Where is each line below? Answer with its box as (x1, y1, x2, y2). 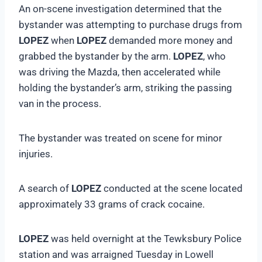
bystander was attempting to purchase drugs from (19, 18, 242, 30)
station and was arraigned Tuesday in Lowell (19, 248, 213, 260)
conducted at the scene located (104, 182, 243, 194)
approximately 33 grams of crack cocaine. (19, 198, 207, 210)
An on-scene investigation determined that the (19, 2, 222, 15)
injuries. (19, 147, 55, 160)
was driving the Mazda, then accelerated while (19, 65, 220, 78)
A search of (19, 182, 71, 194)
